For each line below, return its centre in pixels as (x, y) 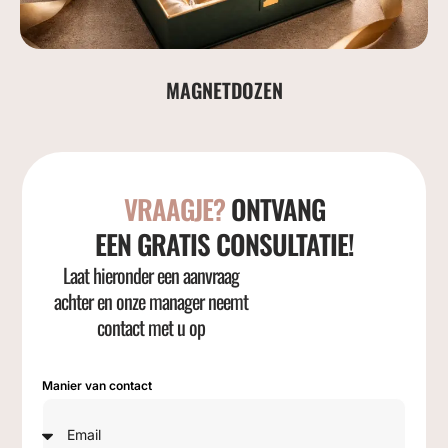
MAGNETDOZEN (224, 90)
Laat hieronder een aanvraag (151, 275)
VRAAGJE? (177, 209)
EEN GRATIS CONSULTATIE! (224, 244)
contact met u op (151, 327)
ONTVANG (277, 209)
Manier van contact (97, 386)
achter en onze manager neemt (151, 301)
